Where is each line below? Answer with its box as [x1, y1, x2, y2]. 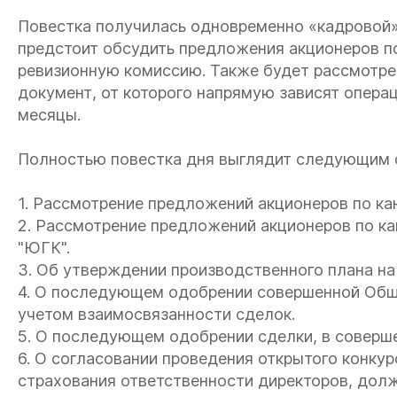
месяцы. [18, 105, 81, 124]
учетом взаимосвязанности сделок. [18, 305, 295, 323]
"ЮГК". [18, 238, 70, 257]
